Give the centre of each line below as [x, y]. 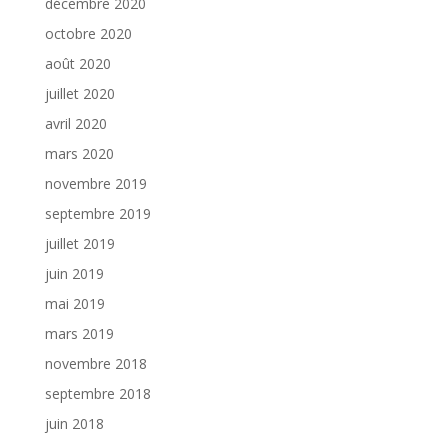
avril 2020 [75, 123]
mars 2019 [79, 333]
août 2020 [77, 63]
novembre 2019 [95, 183]
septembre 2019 [97, 213]
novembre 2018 [95, 363]
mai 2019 [74, 303]
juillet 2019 [79, 243]
